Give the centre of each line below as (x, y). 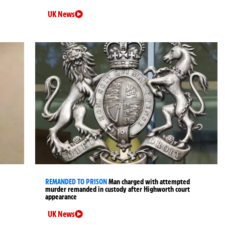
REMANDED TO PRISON (76, 182)
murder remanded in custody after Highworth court (118, 189)
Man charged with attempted (149, 182)
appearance (61, 197)
